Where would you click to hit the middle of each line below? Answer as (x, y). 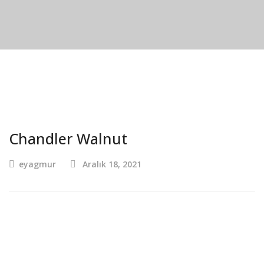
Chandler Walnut (68, 138)
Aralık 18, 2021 (112, 164)
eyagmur (37, 164)
